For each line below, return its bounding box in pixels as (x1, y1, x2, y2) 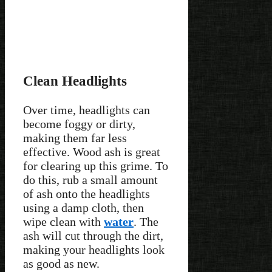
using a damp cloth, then (23, 201, 144, 215)
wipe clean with (23, 215, 104, 229)
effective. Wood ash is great (23, 145, 160, 159)
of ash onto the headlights (23, 187, 150, 201)
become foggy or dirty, (23, 117, 135, 131)
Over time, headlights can (23, 103, 150, 117)
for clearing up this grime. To (23, 159, 168, 173)
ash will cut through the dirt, (23, 229, 163, 243)
